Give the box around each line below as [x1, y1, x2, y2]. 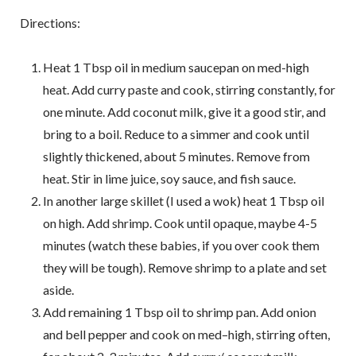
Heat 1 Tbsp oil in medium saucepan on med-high [42, 60, 309, 75]
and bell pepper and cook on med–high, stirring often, [42, 327, 330, 342]
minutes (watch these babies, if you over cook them [42, 238, 319, 253]
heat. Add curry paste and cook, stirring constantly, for [42, 82, 335, 98]
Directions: [19, 14, 80, 30]
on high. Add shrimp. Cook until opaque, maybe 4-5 [42, 215, 317, 231]
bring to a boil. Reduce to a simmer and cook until [42, 126, 309, 142]
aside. [42, 282, 74, 298]
